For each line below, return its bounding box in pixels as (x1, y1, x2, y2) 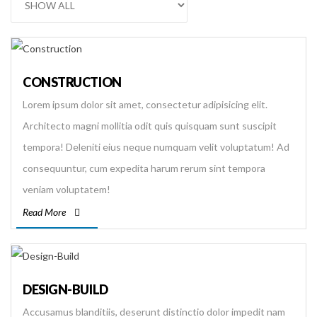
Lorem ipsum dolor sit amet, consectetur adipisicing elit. (23, 98, 267, 111)
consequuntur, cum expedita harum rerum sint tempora (23, 162, 265, 175)
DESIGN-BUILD (23, 281, 108, 297)
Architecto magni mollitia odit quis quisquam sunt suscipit (23, 120, 277, 132)
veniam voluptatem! (23, 183, 110, 196)
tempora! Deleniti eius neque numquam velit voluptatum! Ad (23, 141, 289, 154)
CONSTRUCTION (23, 74, 122, 91)
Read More (23, 206, 66, 219)
